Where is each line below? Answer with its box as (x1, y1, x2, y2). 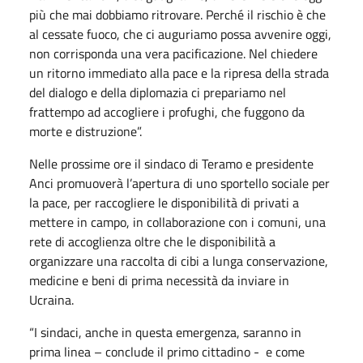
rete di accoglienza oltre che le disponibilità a (29, 231, 275, 251)
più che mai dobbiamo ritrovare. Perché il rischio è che (29, 4, 326, 24)
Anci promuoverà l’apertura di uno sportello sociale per (29, 173, 330, 193)
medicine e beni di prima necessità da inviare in (29, 270, 289, 290)
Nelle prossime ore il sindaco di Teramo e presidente (29, 153, 314, 173)
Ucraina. (29, 289, 77, 310)
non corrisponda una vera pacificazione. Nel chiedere (29, 43, 318, 63)
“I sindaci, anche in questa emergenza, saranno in (29, 322, 301, 342)
